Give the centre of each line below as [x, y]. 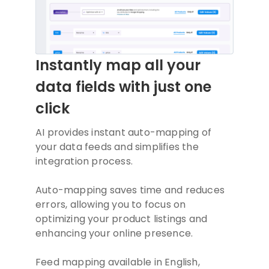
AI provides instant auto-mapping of [123, 133]
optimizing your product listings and [122, 219]
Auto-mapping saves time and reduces [130, 190]
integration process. [84, 162]
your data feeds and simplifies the [117, 147]
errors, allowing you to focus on [111, 205]
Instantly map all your [118, 65]
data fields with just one [123, 87]
